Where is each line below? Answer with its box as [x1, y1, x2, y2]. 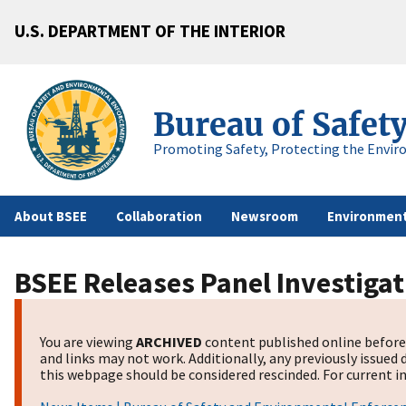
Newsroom [231, 208, 298, 226]
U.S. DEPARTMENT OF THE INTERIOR [14, 19, 285, 42]
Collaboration [116, 208, 202, 226]
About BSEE [14, 208, 87, 226]
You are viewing [40, 333, 136, 352]
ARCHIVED [136, 333, 202, 352]
